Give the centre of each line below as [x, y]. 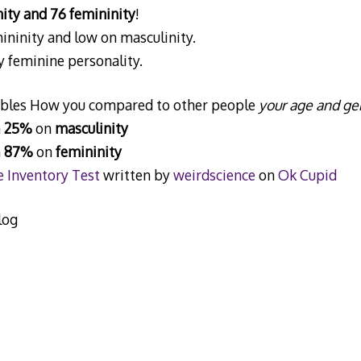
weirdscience [214, 175]
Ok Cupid [307, 175]
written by [136, 175]
